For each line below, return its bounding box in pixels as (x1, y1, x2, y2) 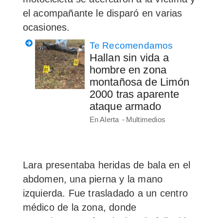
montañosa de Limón (89, 75, 190, 88)
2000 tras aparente (89, 88, 180, 100)
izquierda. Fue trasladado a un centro (22, 187, 188, 199)
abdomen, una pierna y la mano (22, 173, 163, 184)
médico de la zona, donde (22, 201, 137, 213)
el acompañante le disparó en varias (22, 7, 182, 18)
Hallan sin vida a (89, 51, 169, 64)
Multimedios (126, 115, 165, 124)
